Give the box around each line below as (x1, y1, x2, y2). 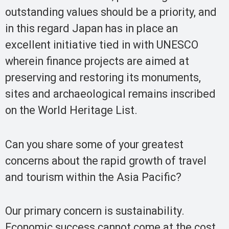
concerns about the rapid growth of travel (5, 154, 207, 167)
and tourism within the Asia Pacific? (5, 170, 181, 184)
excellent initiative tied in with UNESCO (5, 38, 198, 52)
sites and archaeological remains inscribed (5, 87, 216, 101)
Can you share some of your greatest (5, 138, 184, 151)
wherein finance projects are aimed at (5, 55, 189, 68)
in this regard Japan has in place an (5, 22, 178, 35)
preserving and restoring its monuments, (5, 71, 201, 84)
